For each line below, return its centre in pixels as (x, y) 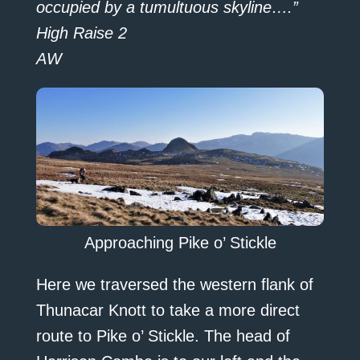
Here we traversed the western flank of (174, 285)
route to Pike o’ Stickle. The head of (163, 336)
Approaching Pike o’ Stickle (180, 243)
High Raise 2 (81, 33)
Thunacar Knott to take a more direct (168, 311)
